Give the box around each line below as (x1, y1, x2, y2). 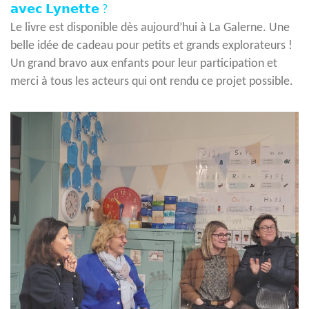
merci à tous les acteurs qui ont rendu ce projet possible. (10, 75, 293, 89)
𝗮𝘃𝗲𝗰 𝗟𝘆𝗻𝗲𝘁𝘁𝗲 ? (10, 3, 108, 17)
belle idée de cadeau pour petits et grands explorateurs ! (10, 39, 292, 53)
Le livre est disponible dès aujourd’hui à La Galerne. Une (10, 21, 290, 35)
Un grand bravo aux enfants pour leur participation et (10, 57, 277, 71)
